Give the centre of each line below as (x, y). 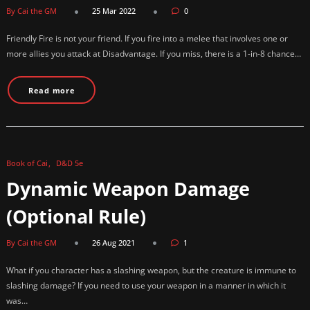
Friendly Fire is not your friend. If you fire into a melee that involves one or (147, 39)
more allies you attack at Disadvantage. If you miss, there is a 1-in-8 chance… (154, 54)
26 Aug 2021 (113, 242)
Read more (52, 90)
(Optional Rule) (76, 216)
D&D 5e (70, 163)
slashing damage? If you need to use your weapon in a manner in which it (146, 285)
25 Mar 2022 (114, 11)
